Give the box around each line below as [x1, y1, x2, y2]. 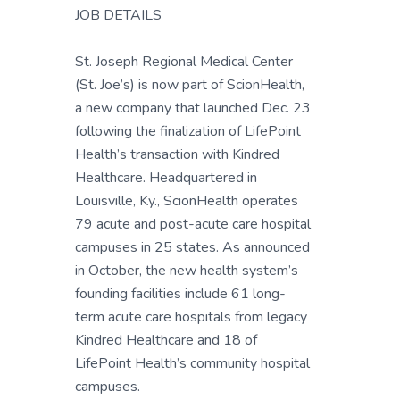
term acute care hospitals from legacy [75, 307, 307, 327]
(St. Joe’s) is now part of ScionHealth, [75, 75, 304, 95]
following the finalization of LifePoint [75, 121, 301, 141]
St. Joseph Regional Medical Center [75, 52, 293, 71]
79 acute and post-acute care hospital [75, 214, 311, 234]
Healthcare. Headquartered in [75, 168, 257, 187]
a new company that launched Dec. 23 [75, 98, 311, 118]
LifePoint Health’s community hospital [75, 354, 310, 373]
